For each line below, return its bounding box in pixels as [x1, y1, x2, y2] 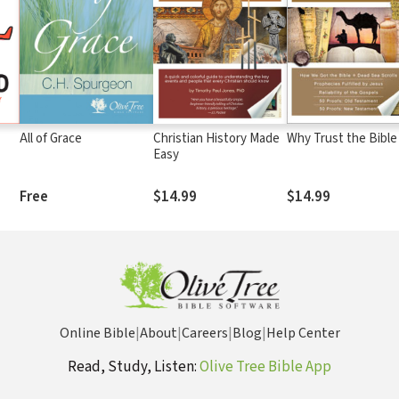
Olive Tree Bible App [199, 356, 331, 378]
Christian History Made [152, 128, 280, 148]
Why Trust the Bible [286, 128, 397, 148]
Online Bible [59, 323, 135, 343]
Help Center [265, 323, 340, 343]
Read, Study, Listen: [68, 356, 199, 378]
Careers [181, 323, 228, 343]
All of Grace [19, 128, 82, 148]
